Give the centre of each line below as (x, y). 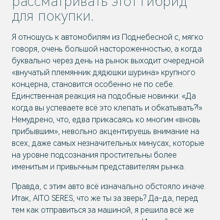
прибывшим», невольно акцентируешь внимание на (106, 131)
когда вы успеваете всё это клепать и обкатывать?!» (107, 108)
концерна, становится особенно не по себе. (93, 84)
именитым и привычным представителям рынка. (98, 167)
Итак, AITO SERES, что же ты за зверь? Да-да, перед (105, 198)
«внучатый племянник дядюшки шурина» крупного (104, 72)
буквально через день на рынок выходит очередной (108, 61)
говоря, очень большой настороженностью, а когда (107, 49)
